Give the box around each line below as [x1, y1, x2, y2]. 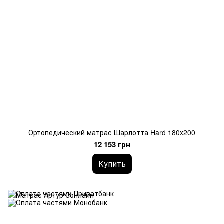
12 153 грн [93, 139, 130, 150]
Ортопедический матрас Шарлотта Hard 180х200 [28, 127, 195, 137]
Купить [98, 158, 126, 169]
